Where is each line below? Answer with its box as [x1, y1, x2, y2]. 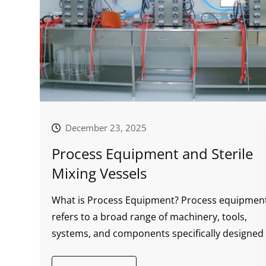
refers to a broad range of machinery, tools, [52, 210, 247, 223]
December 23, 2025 [65, 122, 147, 134]
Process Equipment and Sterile [52, 144, 253, 163]
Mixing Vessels [52, 163, 147, 183]
